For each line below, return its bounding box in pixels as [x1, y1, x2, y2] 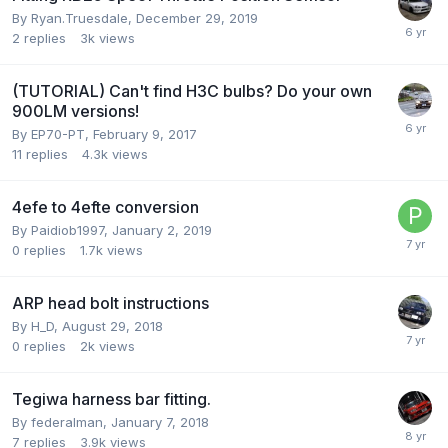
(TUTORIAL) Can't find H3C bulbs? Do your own [12, 81, 372, 102]
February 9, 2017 [93, 126, 197, 143]
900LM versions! [12, 101, 139, 122]
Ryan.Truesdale [31, 10, 128, 27]
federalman [31, 414, 103, 431]
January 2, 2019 [112, 222, 212, 239]
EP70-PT [31, 126, 85, 143]
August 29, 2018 [62, 318, 163, 335]
